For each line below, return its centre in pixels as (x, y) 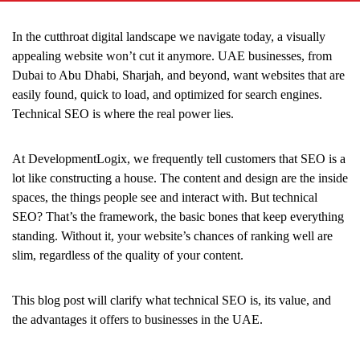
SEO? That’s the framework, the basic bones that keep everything (178, 216)
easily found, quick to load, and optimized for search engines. (167, 94)
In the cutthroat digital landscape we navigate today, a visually (169, 36)
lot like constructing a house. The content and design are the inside (180, 178)
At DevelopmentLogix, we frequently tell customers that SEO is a (179, 158)
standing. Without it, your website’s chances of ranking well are (172, 235)
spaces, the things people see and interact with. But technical (165, 197)
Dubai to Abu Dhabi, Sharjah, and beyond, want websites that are (178, 75)
